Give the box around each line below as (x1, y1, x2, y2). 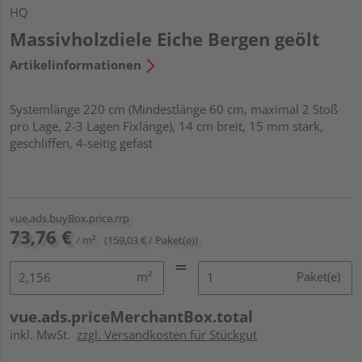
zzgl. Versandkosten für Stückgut (77, 326, 257, 343)
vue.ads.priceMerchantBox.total (10, 305, 253, 327)
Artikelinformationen (10, 56, 141, 73)
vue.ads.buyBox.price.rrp (10, 210, 129, 225)
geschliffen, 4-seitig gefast (10, 134, 153, 151)
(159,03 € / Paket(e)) (104, 232, 198, 247)
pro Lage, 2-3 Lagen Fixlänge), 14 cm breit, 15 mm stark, (10, 117, 323, 134)
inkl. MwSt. (10, 326, 77, 343)
